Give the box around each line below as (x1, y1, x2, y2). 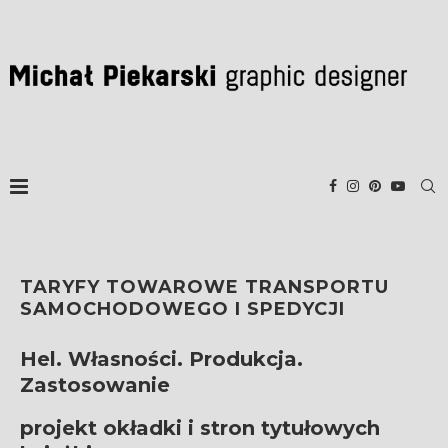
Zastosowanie (20, 372, 170, 397)
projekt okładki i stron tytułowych (20, 415, 380, 440)
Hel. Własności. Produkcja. (20, 346, 303, 371)
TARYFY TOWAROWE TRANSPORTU (20, 275, 389, 298)
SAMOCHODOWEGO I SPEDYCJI (20, 297, 345, 320)
